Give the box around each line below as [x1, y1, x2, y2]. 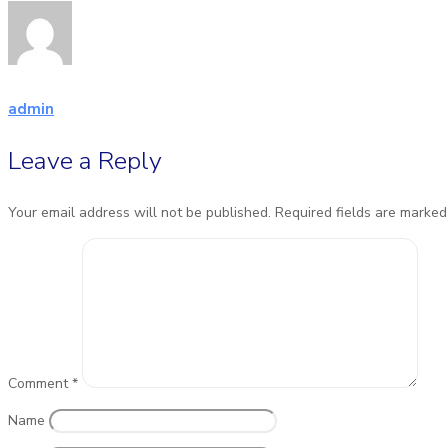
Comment [8, 373, 72, 393]
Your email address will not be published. [8, 202, 271, 222]
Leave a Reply [8, 143, 162, 178]
